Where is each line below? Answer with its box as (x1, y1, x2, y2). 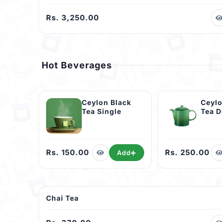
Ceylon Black (82, 98, 131, 107)
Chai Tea (46, 194, 79, 203)
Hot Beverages (42, 60, 112, 71)
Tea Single (82, 107, 121, 116)
